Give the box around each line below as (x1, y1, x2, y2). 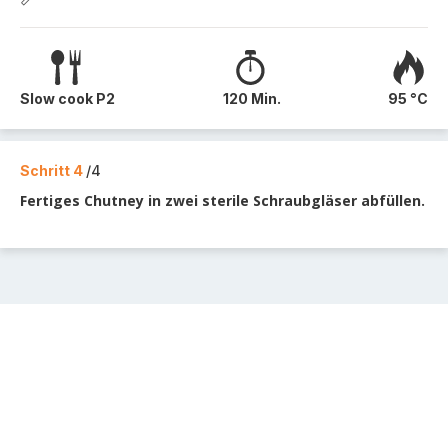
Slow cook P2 (20, 90, 115, 107)
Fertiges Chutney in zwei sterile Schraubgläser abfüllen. (20, 191, 425, 210)
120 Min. (222, 90, 281, 107)
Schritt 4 (20, 162, 86, 179)
